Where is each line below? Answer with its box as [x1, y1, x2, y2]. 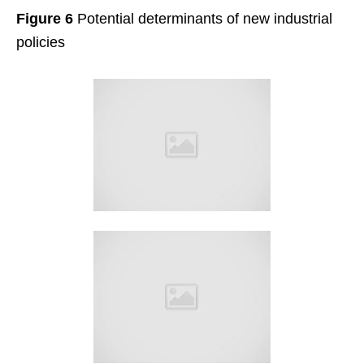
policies [16, 33, 65, 50]
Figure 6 [16, 10, 73, 27]
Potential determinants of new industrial [73, 10, 332, 27]
